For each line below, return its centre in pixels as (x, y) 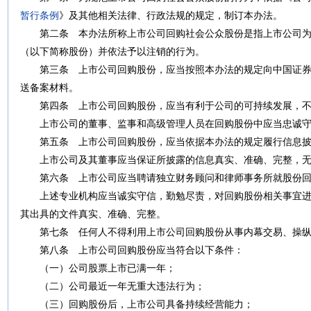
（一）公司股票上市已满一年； (98, 268)
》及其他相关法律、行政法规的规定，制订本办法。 (171, 15)
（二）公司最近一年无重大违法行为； (112, 286)
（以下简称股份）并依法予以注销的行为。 (112, 51)
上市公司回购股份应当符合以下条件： (156, 250)
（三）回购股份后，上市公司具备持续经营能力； (137, 304)
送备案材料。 (49, 87)
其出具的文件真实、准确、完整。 (93, 214)
